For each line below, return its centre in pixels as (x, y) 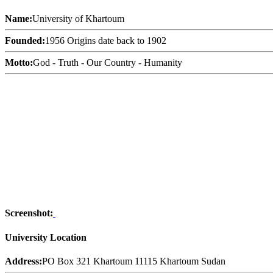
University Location (46, 237)
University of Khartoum (78, 19)
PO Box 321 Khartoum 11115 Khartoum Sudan (134, 261)
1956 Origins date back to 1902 (106, 41)
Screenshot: (29, 213)
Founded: (25, 41)
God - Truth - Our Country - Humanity (108, 63)
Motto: (19, 63)
